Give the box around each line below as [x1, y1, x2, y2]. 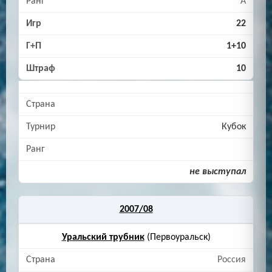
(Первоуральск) [144, 233, 211, 243]
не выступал [189, 167, 246, 177]
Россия [217, 255, 246, 265]
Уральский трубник [61, 233, 144, 243]
